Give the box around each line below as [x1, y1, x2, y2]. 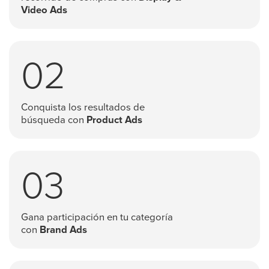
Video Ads [21, 5, 67, 16]
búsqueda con [21, 115, 86, 126]
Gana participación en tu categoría [21, 213, 173, 223]
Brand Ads [40, 225, 87, 236]
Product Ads [86, 115, 142, 126]
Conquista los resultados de [21, 103, 145, 113]
